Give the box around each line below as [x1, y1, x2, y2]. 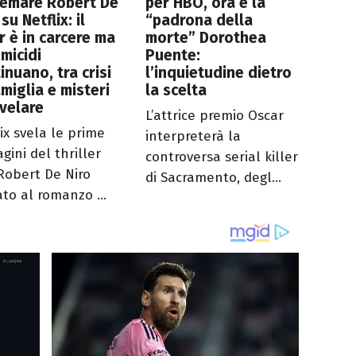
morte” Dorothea [145, 28, 267, 47]
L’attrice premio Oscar [145, 106, 284, 124]
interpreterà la [145, 127, 242, 145]
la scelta [145, 80, 207, 99]
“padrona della [145, 10, 253, 29]
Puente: [145, 45, 201, 64]
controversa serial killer [145, 148, 299, 165]
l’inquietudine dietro [145, 63, 292, 82]
